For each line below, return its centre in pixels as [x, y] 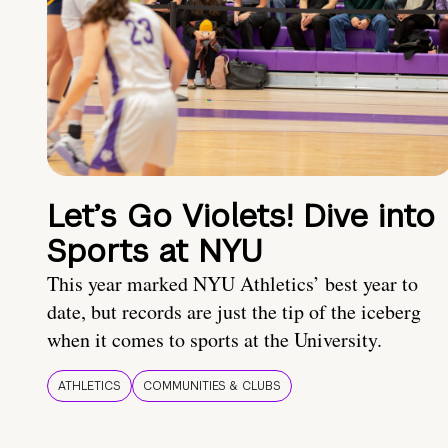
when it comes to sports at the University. [214, 340]
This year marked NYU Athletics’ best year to [232, 284]
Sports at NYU [155, 251]
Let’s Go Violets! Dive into [241, 216]
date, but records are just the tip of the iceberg [234, 312]
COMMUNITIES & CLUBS [212, 386]
